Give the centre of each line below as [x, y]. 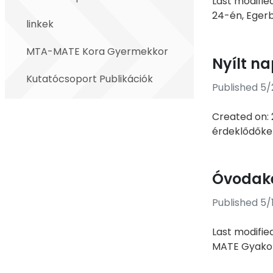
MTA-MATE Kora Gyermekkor [97, 51]
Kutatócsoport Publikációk [90, 79]
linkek [40, 24]
